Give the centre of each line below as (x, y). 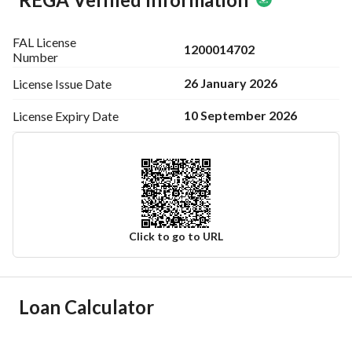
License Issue (48, 83)
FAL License (44, 42)
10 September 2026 (240, 115)
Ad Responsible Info (95, 284)
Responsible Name (70, 323)
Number (35, 57)
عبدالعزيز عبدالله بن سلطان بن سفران (250, 323)
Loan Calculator (86, 307)
